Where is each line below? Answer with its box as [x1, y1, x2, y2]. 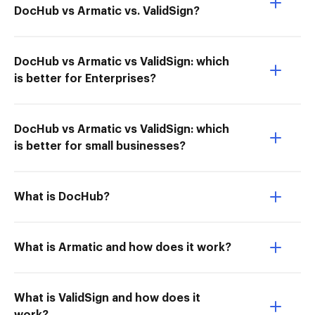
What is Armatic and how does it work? [14, 242, 231, 253]
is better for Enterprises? [14, 73, 156, 84]
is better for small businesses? [14, 141, 186, 152]
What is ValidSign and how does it [14, 292, 200, 304]
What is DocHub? [14, 191, 110, 202]
